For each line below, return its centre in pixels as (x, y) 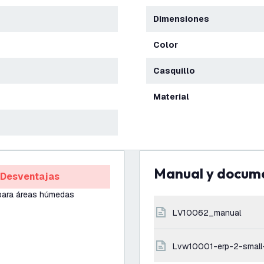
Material (175, 97)
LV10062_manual (209, 213)
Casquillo (177, 71)
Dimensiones (184, 19)
